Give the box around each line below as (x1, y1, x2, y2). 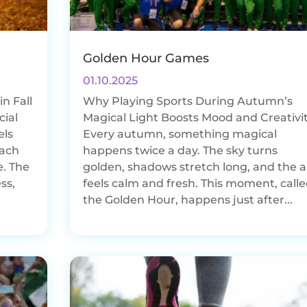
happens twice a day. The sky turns (82, 144, 278, 158)
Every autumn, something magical (82, 127, 277, 141)
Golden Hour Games (82, 51, 209, 66)
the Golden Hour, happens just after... (82, 193, 293, 207)
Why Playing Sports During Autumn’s (82, 95, 293, 108)
